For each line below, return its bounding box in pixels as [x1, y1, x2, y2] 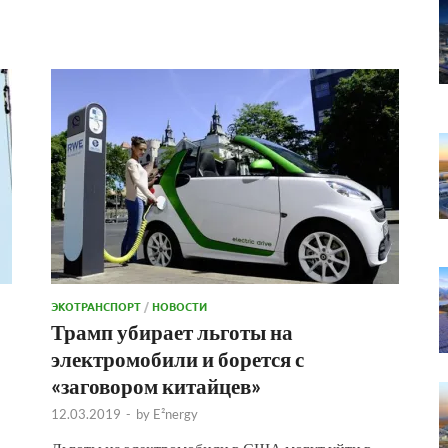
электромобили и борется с [51, 345, 304, 371]
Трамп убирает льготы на [51, 318, 293, 344]
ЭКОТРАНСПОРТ [51, 297, 141, 314]
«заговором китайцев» [51, 372, 261, 398]
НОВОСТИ [152, 297, 207, 314]
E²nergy [153, 405, 198, 422]
